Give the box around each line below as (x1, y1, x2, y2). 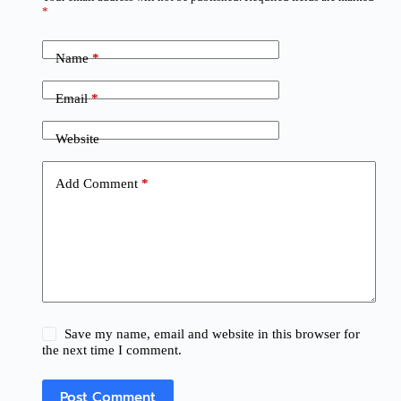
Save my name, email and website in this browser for (64, 327, 361, 342)
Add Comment (55, 175, 138, 191)
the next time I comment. (41, 343, 182, 358)
